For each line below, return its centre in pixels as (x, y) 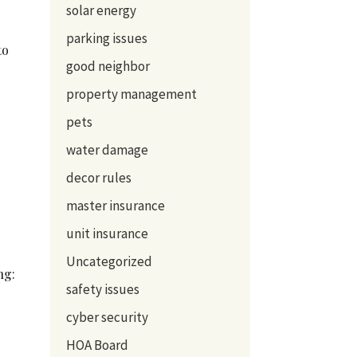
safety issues (102, 289)
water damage (107, 149)
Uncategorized (109, 261)
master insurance (115, 205)
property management (131, 94)
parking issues (106, 38)
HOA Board (97, 345)
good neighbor (108, 66)
